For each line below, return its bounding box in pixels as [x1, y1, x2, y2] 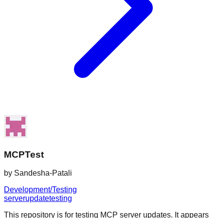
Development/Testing [4, 185, 77, 194]
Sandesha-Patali [14, 169, 72, 178]
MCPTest [4, 149, 44, 160]
